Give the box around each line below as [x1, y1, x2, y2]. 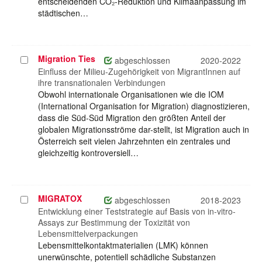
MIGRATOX [38, 192, 82, 205]
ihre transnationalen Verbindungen [38, 77, 166, 89]
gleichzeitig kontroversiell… [38, 147, 139, 159]
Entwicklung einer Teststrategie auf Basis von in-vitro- [38, 205, 236, 218]
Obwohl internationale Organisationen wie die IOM [38, 88, 224, 101]
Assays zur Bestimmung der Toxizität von [38, 216, 190, 229]
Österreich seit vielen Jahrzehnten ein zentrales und [38, 135, 230, 147]
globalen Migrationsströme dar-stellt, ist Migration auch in [38, 123, 249, 136]
